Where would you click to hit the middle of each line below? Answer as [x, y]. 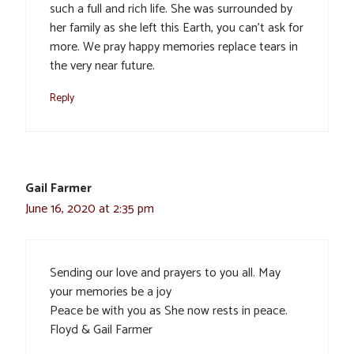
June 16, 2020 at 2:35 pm [90, 209]
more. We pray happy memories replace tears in [174, 47]
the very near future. [102, 66]
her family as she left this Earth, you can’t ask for [177, 28]
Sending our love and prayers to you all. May [165, 273]
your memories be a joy [111, 292]
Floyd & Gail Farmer [101, 330]
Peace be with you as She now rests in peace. [169, 311]
